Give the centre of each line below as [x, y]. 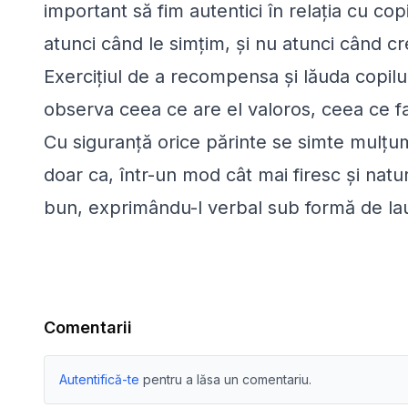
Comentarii [88, 328]
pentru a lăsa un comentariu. [227, 380]
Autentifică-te [99, 380]
